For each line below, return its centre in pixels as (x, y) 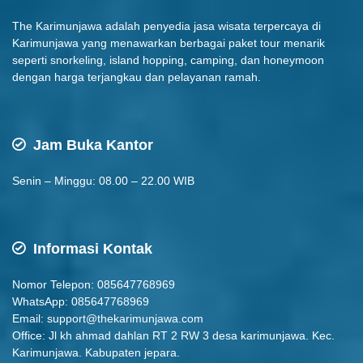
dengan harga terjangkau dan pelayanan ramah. (137, 77)
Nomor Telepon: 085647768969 (94, 284)
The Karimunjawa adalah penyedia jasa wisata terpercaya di (167, 26)
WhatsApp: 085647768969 (81, 301)
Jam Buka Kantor (91, 145)
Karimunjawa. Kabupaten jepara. (96, 352)
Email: (30, 318)
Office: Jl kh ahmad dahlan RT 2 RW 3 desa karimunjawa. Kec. (173, 335)
